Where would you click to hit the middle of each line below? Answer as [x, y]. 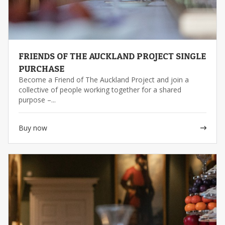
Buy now [33, 128]
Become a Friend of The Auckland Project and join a [104, 79]
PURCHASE [41, 68]
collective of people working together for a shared [100, 89]
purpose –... [37, 99]
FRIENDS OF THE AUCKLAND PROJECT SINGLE [112, 56]
